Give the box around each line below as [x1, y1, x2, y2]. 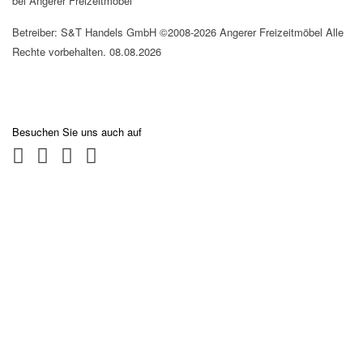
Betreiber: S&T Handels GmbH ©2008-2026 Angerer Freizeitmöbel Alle [12, 23, 344, 40]
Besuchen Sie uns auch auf [12, 123, 142, 139]
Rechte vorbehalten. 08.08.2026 [12, 43, 161, 59]
